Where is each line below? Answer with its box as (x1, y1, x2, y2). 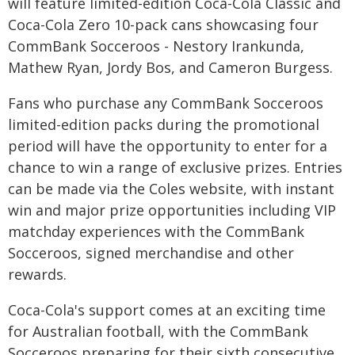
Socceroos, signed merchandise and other (8, 242, 294, 262)
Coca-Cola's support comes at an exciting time (8, 300, 326, 319)
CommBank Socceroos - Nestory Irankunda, (8, 36, 304, 55)
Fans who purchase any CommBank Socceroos (8, 93, 323, 113)
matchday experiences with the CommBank (8, 221, 304, 241)
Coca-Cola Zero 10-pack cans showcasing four (8, 14, 319, 34)
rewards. (8, 264, 67, 284)
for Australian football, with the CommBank (8, 321, 308, 341)
